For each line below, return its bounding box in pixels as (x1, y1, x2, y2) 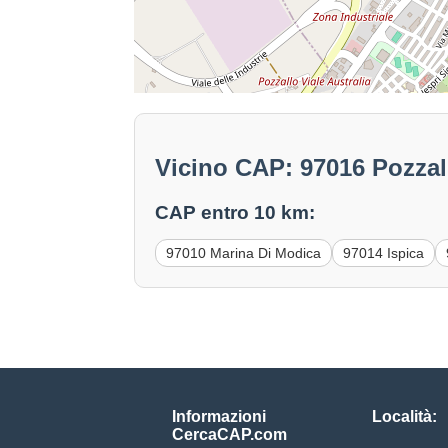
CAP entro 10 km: (155, 202, 316, 224)
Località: (372, 408, 437, 426)
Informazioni (172, 408, 266, 426)
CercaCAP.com (172, 426, 287, 444)
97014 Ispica (343, 245, 425, 262)
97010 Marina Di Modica (166, 245, 322, 262)
